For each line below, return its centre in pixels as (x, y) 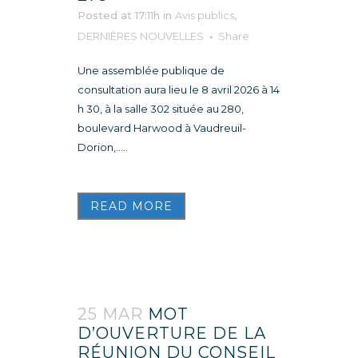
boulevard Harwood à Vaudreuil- (162, 127)
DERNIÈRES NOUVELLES (141, 36)
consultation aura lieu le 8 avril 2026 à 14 (179, 89)
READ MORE (131, 206)
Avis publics (205, 15)
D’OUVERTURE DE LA (172, 333)
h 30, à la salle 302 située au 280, (161, 108)
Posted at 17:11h (119, 15)
